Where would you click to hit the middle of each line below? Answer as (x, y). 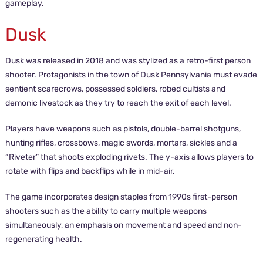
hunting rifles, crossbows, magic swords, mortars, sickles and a (121, 143)
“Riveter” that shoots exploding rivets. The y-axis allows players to (129, 157)
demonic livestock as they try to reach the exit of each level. (118, 103)
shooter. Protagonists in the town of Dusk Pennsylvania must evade (131, 75)
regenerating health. (43, 239)
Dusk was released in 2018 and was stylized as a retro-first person (128, 61)
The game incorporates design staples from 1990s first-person (121, 197)
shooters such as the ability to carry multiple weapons (106, 211)
